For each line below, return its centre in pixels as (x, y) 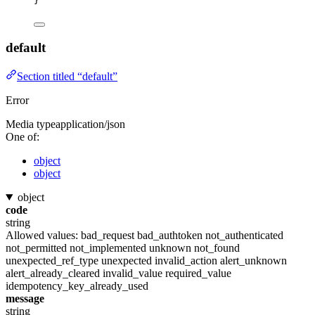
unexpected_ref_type (52, 260)
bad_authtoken (170, 235)
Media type (31, 124)
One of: (22, 136)
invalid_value (133, 273)
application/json (90, 124)
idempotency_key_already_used (77, 285)
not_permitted (36, 247)
